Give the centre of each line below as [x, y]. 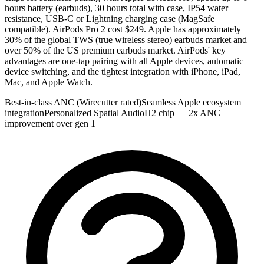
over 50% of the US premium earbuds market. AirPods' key [115, 50]
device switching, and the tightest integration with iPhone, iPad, [123, 71]
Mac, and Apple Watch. [49, 82]
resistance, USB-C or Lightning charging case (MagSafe [110, 18]
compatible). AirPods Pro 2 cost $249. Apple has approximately [123, 29]
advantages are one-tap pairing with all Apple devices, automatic [124, 61]
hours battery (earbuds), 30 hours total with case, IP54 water [116, 8]
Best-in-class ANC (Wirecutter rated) [73, 102]
